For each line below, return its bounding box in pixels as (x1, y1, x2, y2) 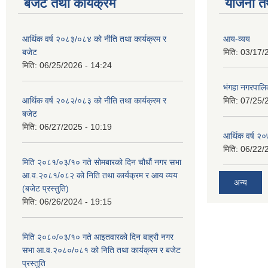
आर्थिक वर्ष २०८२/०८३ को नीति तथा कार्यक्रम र (22, 95, 166, 105)
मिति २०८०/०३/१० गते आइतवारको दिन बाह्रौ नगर (22, 232, 173, 242)
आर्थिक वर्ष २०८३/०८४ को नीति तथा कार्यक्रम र (22, 33, 166, 44)
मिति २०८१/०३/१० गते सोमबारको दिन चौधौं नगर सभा (22, 157, 181, 167)
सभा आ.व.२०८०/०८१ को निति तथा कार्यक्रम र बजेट (22, 245, 181, 255)
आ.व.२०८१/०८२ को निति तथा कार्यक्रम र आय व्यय (22, 170, 178, 180)
